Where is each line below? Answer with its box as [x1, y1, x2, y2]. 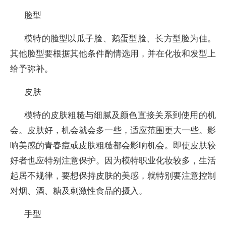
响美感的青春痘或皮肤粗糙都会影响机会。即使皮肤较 [10, 139, 216, 151]
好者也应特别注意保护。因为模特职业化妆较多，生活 [10, 154, 216, 166]
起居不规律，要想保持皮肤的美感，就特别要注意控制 [10, 169, 216, 181]
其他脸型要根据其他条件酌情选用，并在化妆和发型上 [10, 47, 216, 59]
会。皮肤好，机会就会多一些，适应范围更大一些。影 [10, 124, 216, 136]
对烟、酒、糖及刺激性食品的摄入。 [10, 185, 147, 196]
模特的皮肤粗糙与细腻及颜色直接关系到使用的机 [24, 109, 216, 121]
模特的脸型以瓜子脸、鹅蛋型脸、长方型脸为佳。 [24, 32, 216, 44]
